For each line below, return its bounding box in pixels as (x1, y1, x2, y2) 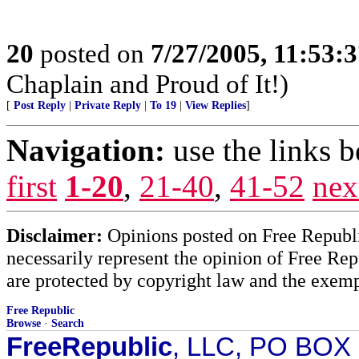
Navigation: (6, 133, 165, 167)
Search (51, 317, 84, 329)
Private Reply (75, 99, 141, 111)
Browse (6, 317, 41, 329)
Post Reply (14, 99, 66, 111)
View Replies (185, 99, 246, 111)
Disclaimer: (6, 224, 103, 246)
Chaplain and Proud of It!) (6, 69, 288, 99)
